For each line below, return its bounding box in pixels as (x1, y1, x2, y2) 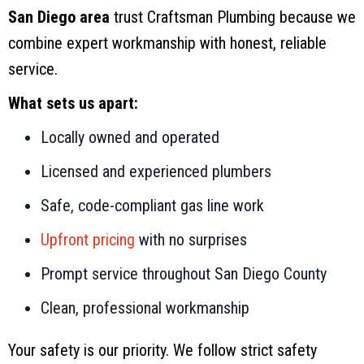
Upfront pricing (41, 229, 135, 249)
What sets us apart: (8, 93, 138, 113)
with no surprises (135, 229, 247, 249)
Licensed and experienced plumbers (41, 161, 271, 181)
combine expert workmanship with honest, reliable (8, 32, 327, 53)
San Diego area (8, 6, 110, 27)
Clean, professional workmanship (41, 297, 249, 318)
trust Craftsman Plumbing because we (110, 6, 356, 27)
